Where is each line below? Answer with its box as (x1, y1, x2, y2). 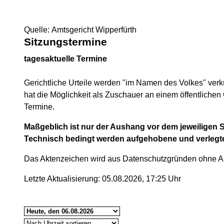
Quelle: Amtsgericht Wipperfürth (24, 25, 136, 34)
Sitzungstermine (24, 36, 107, 47)
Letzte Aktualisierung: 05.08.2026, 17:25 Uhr (24, 174, 181, 183)
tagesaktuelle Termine (24, 54, 107, 63)
